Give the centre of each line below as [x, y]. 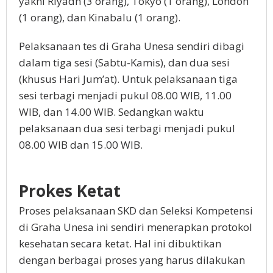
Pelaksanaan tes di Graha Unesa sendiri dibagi [132, 46]
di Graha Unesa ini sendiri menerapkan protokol [136, 227]
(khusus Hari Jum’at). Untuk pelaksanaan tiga [128, 79]
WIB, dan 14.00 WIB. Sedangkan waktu [112, 112]
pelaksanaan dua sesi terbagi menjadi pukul [127, 129]
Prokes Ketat [70, 191]
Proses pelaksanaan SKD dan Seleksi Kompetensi [136, 211]
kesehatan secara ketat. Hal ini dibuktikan [120, 244]
